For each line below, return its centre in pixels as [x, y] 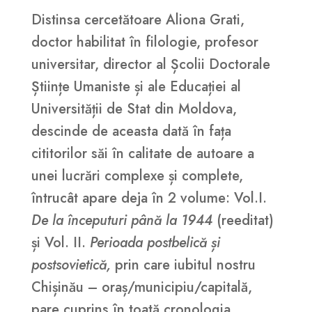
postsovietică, [73, 265]
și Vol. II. [60, 243]
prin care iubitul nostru [185, 265]
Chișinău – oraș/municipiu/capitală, [141, 288]
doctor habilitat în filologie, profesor [145, 42]
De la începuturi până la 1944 [124, 221]
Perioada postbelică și [155, 243]
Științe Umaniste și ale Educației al [136, 87]
